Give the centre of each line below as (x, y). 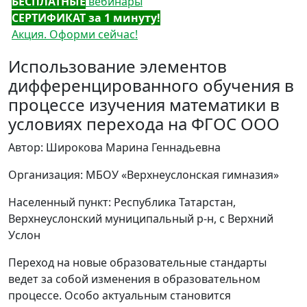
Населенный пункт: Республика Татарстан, (122, 202)
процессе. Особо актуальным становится (120, 295)
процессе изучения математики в (144, 105)
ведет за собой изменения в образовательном (134, 279)
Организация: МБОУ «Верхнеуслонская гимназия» (144, 175)
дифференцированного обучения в (151, 85)
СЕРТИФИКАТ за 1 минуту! (86, 18)
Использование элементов (118, 66)
